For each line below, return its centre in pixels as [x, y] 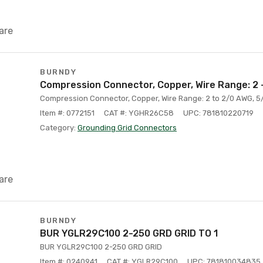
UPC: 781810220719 [218, 113]
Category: [59, 128]
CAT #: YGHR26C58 [139, 113]
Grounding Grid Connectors [127, 128]
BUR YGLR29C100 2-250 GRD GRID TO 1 [129, 233]
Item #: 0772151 [67, 113]
